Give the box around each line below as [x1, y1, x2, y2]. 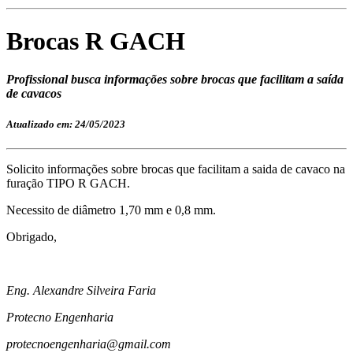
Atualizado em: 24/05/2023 [6, 118, 125, 131]
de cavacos [6, 87, 61, 101]
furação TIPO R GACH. [6, 176, 133, 191]
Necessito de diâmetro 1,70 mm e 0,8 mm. [6, 203, 216, 217]
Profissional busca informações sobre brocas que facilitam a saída [6, 72, 344, 87]
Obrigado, [6, 230, 57, 244]
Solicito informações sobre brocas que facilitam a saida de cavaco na [6, 162, 345, 176]
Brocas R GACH [6, 26, 185, 55]
